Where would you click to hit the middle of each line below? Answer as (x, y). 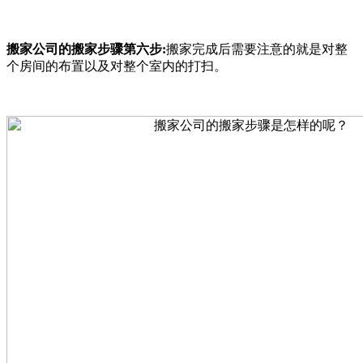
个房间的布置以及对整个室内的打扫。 (117, 66)
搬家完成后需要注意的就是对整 (257, 49)
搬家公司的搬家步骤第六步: (86, 49)
